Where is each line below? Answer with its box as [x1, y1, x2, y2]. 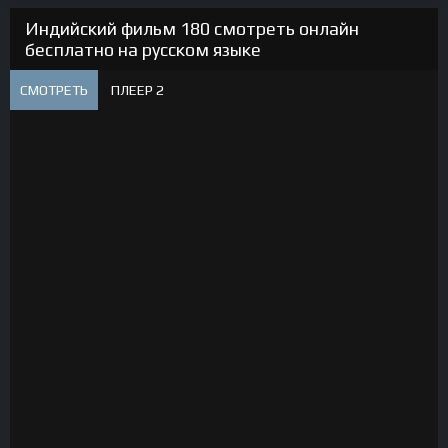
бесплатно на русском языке [25, 39, 261, 60]
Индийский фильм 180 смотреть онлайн [25, 18, 359, 39]
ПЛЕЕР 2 [111, 82, 164, 98]
